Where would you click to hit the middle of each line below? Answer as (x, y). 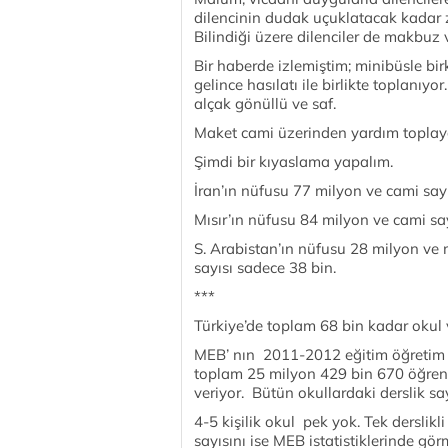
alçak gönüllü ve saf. (265, 103)
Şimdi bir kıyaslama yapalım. (293, 161)
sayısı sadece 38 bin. (265, 267)
